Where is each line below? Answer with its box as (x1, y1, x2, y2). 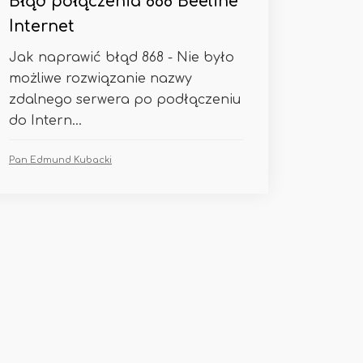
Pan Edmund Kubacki (9, 155, 112, 165)
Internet (9, 18, 75, 35)
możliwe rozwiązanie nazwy (9, 71, 192, 86)
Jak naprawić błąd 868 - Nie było (9, 50, 234, 65)
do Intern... (9, 113, 82, 128)
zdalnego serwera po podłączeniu (9, 92, 241, 107)
